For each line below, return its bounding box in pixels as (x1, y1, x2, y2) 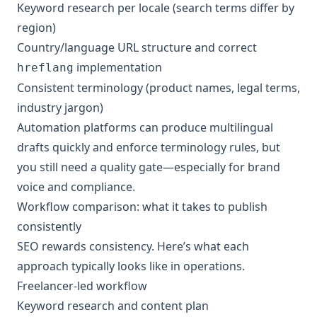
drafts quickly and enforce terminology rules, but (17, 139, 280, 155)
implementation (74, 59, 162, 75)
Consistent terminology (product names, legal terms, (17, 80, 300, 96)
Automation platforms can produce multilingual (17, 120, 273, 135)
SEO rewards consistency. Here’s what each (17, 238, 249, 254)
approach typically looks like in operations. (17, 258, 245, 274)
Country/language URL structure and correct (17, 40, 257, 55)
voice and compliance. (17, 179, 135, 195)
